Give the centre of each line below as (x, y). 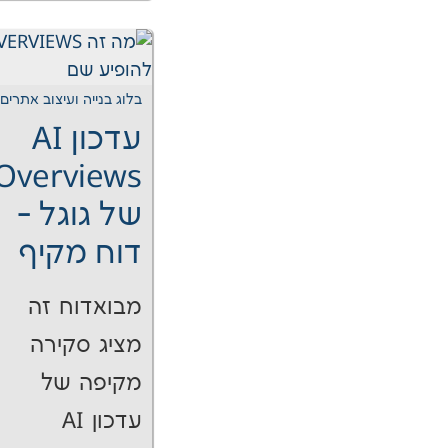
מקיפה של (92, 384)
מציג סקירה (86, 346)
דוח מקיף (80, 254)
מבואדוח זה (85, 308)
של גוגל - (80, 216)
